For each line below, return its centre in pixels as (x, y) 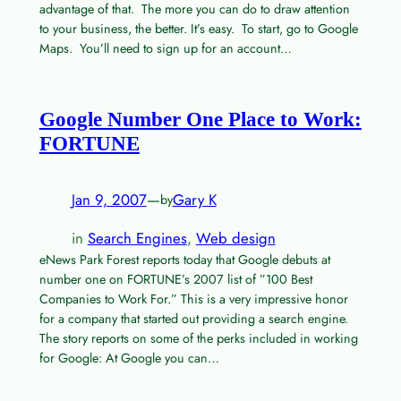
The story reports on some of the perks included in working (198, 338)
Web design (235, 238)
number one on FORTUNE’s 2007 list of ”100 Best (175, 279)
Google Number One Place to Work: (200, 119)
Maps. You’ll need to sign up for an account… (165, 49)
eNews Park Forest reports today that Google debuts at (184, 259)
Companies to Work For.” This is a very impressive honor (193, 299)
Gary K (194, 200)
